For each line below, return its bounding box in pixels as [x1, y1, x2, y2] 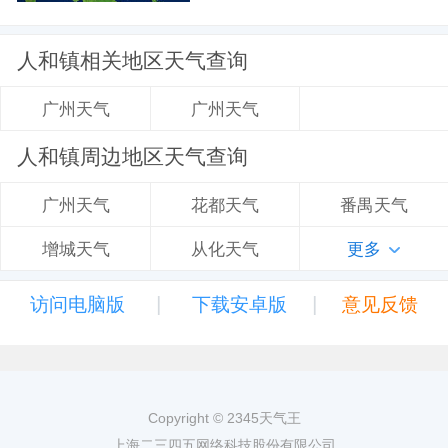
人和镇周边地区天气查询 [17, 145, 249, 169]
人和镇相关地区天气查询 [17, 49, 249, 73]
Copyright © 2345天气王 [147, 409, 301, 426]
